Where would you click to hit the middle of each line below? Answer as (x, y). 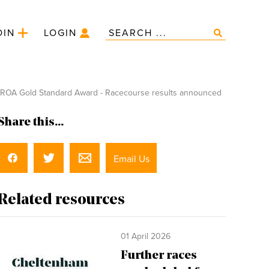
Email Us (131, 159)
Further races (159, 256)
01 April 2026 (146, 236)
